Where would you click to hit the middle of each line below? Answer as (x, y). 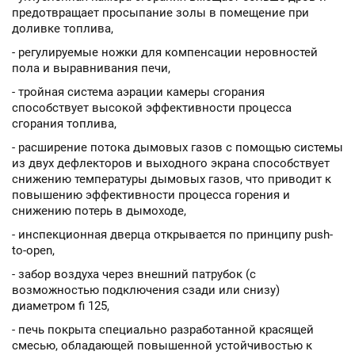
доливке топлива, (63, 29)
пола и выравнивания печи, (91, 68)
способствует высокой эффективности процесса (152, 108)
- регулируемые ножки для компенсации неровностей (165, 52)
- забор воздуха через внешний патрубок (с (134, 274)
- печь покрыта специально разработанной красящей (163, 330)
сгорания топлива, (64, 124)
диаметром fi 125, (61, 306)
